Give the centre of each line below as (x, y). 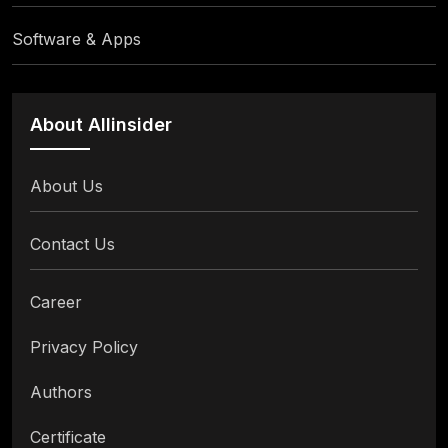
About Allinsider (101, 125)
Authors (61, 392)
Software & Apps (76, 39)
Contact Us (72, 244)
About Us (66, 186)
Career (56, 302)
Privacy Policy (84, 347)
